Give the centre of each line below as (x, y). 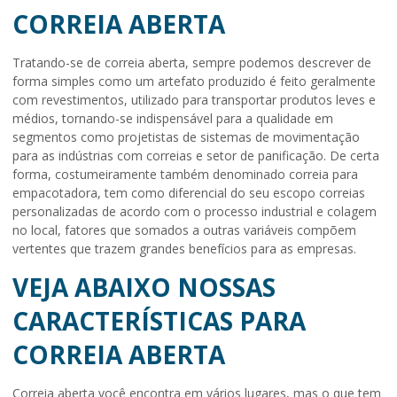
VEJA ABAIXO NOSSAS (144, 288)
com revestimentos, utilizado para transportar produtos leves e (194, 100)
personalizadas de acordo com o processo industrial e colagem (195, 212)
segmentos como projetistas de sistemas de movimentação (186, 137)
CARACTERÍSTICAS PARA (159, 321)
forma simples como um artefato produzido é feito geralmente (194, 82)
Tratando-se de (58, 63)
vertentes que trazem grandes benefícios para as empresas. (184, 249)
